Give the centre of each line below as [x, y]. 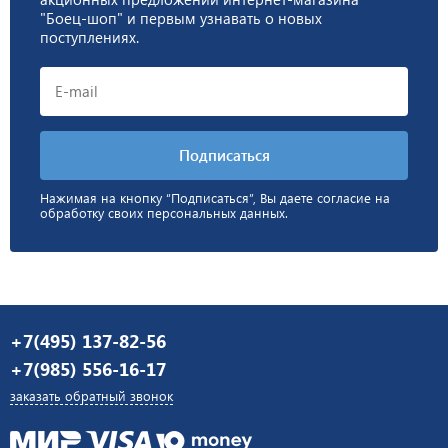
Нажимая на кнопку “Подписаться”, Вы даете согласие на [215, 198]
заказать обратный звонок [91, 395]
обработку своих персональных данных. [164, 213]
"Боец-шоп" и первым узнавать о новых [181, 18]
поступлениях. [89, 37]
